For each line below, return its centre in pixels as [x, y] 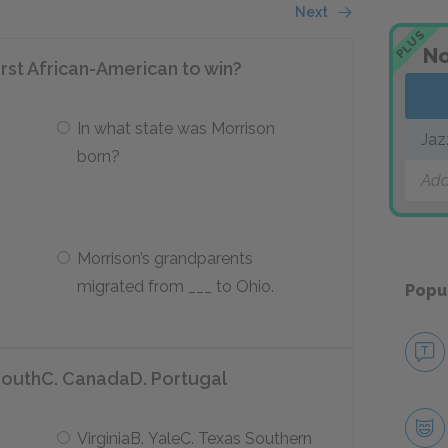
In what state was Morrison [175, 128]
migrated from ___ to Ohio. [175, 286]
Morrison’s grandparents [164, 258]
